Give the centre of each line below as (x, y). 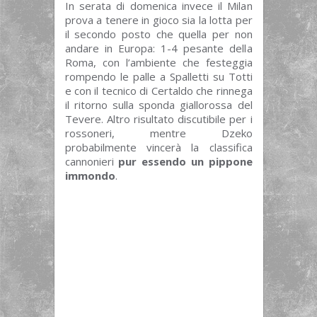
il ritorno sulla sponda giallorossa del (158, 105)
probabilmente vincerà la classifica (158, 148)
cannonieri (92, 162)
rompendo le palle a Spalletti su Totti (158, 77)
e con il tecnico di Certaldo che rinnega (158, 91)
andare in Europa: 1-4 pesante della (158, 48)
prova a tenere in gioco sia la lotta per (158, 20)
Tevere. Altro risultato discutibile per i (158, 119)
